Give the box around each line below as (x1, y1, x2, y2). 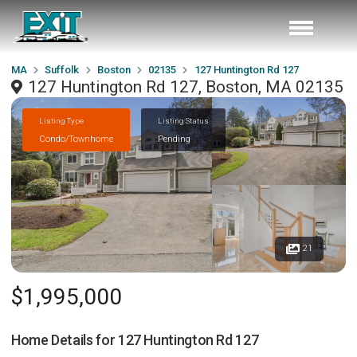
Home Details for (11, 331, 118, 348)
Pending (158, 133, 190, 144)
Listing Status (158, 116, 209, 125)
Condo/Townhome (39, 133, 113, 144)
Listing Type (39, 116, 84, 125)
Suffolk (45, 64, 80, 76)
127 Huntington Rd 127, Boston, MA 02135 (28, 77, 343, 96)
